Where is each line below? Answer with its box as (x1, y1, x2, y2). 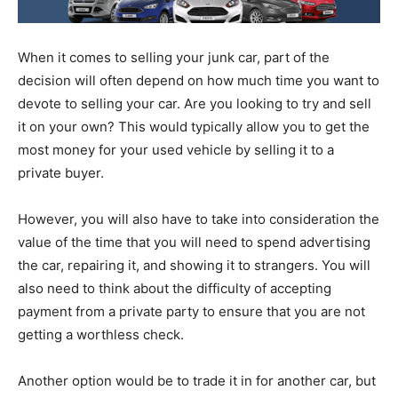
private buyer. (18, 164, 104, 182)
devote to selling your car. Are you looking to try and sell (18, 95, 371, 113)
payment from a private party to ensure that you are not (18, 303, 365, 321)
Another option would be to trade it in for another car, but (18, 372, 376, 390)
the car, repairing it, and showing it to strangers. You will (18, 257, 370, 275)
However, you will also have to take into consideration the (18, 211, 379, 228)
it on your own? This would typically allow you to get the (18, 118, 370, 136)
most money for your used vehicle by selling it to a (18, 141, 334, 159)
